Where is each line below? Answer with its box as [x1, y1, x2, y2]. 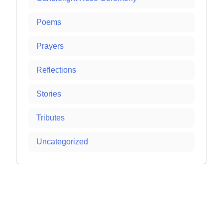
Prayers [36, 41, 64, 50]
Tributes [36, 113, 65, 122]
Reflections [36, 65, 76, 74]
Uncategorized [36, 137, 88, 146]
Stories [36, 89, 61, 98]
